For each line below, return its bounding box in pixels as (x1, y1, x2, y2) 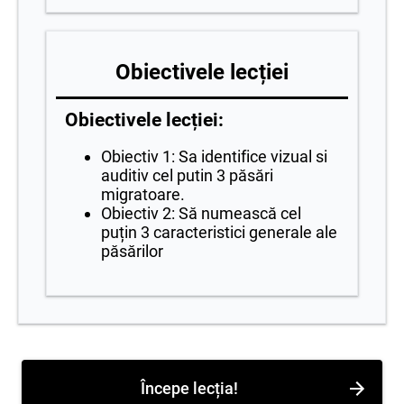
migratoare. (101, 185, 185, 205)
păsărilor (101, 242, 163, 262)
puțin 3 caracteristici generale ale (101, 223, 337, 243)
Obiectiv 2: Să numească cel (101, 204, 301, 224)
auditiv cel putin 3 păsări (101, 166, 273, 186)
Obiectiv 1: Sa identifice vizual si (101, 147, 327, 167)
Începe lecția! (141, 379, 238, 399)
